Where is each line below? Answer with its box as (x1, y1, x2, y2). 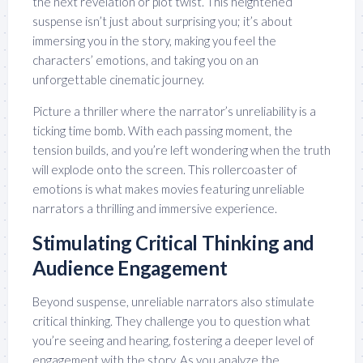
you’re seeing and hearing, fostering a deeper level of (32, 333, 314, 348)
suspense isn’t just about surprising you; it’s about (32, 14, 293, 29)
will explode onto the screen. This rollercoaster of (32, 162, 297, 177)
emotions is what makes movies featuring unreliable (32, 181, 305, 197)
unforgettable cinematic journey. (32, 72, 204, 88)
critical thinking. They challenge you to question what (32, 314, 310, 329)
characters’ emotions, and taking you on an (32, 53, 258, 68)
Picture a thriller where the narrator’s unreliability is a (32, 104, 316, 119)
